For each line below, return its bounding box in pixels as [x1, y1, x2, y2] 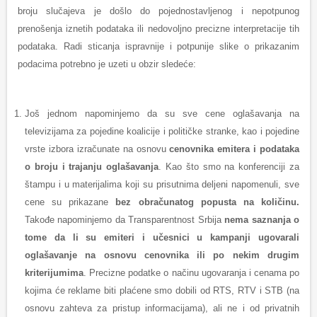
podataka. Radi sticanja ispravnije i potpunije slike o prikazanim [18, 41, 299, 52]
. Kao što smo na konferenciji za [158, 161, 300, 173]
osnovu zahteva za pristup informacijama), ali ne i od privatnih [25, 303, 299, 314]
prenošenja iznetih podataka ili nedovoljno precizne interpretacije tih [18, 23, 299, 35]
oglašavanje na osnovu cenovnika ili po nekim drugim [25, 250, 299, 261]
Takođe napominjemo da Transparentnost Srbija [25, 214, 225, 226]
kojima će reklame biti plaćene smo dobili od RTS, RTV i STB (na [25, 285, 299, 296]
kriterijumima [25, 267, 83, 279]
